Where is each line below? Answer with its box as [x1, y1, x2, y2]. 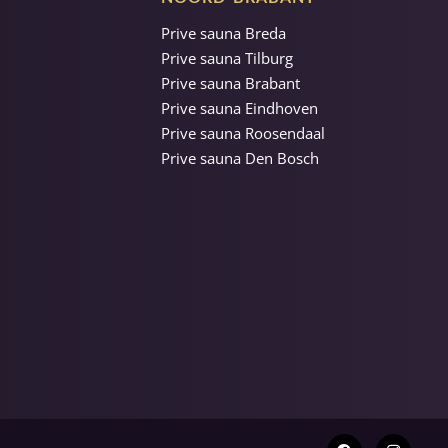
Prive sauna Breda [160, 22, 286, 43]
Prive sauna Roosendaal [160, 122, 325, 143]
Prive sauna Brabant [160, 72, 300, 93]
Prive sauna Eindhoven [160, 97, 318, 118]
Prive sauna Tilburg [160, 47, 293, 68]
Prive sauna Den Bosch [160, 147, 319, 168]
